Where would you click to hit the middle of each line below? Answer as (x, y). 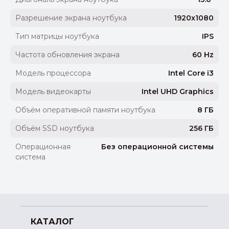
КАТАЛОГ (52, 222)
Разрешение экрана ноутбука (71, 18)
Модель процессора (53, 73)
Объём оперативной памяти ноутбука (85, 110)
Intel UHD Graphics (178, 92)
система (30, 157)
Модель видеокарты (53, 92)
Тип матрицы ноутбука (57, 37)
